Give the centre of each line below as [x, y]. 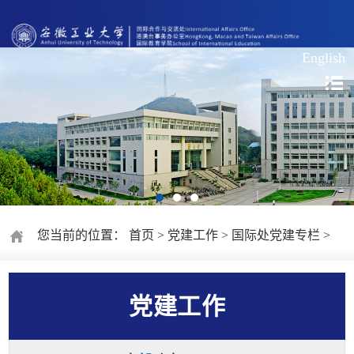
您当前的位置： [77, 235]
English [323, 57]
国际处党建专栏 [276, 235]
